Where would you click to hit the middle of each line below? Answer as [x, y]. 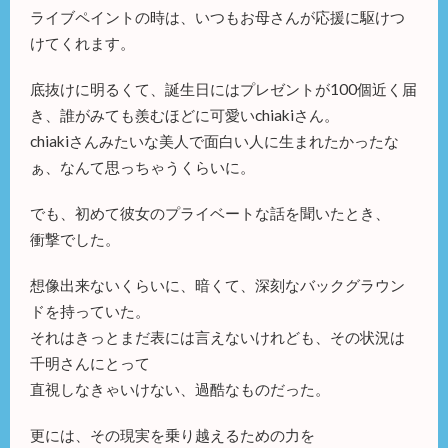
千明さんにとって [90, 362]
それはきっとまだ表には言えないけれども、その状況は [217, 336]
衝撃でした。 [75, 238]
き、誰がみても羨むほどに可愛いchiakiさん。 [184, 114]
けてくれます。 [82, 42]
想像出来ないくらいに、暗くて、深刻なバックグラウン [217, 284]
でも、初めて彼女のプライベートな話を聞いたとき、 [210, 212]
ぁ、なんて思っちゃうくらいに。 [142, 166]
